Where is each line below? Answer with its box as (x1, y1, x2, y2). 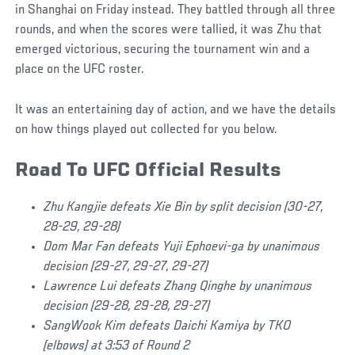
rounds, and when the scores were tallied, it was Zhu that (15, 22, 323, 37)
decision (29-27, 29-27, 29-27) (44, 260, 209, 275)
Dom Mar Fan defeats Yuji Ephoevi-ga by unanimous (44, 240, 321, 255)
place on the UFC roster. (15, 62, 145, 77)
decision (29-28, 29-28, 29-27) (44, 300, 211, 315)
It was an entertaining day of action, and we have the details (15, 102, 337, 117)
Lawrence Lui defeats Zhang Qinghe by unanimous (44, 280, 313, 295)
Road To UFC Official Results (15, 159, 282, 181)
